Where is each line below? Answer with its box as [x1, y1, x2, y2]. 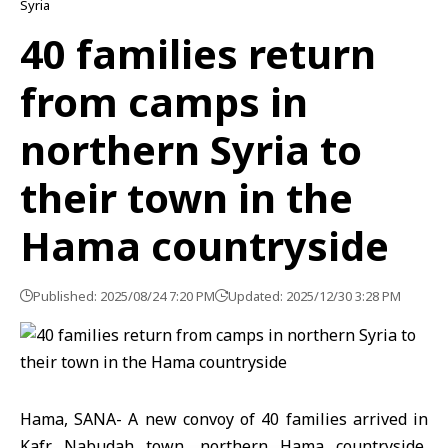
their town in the [20, 170, 353, 225]
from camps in [20, 74, 308, 129]
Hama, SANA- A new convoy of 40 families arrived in [20, 408, 428, 430]
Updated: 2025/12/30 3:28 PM [228, 287, 401, 305]
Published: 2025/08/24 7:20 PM [33, 287, 215, 305]
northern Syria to [20, 122, 362, 177]
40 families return [20, 26, 376, 81]
